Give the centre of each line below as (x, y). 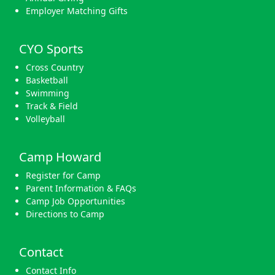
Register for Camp (63, 175)
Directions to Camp (65, 214)
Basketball (47, 80)
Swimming (48, 93)
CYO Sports (51, 48)
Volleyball (45, 118)
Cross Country (55, 67)
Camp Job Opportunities (76, 201)
